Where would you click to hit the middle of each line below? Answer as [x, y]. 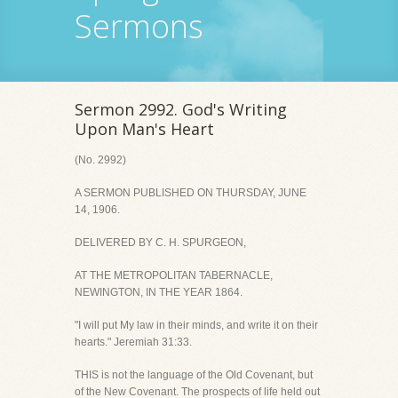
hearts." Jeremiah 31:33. [133, 342]
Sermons [139, 26]
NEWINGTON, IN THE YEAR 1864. [159, 292]
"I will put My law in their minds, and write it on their [196, 325]
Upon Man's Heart [144, 129]
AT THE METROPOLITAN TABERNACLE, [174, 275]
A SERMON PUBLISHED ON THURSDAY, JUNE [191, 193]
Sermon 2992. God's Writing [181, 109]
